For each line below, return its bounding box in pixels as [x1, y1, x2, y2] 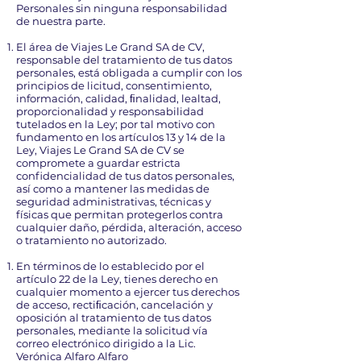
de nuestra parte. [16, 15, 106, 27]
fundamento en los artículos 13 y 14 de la [16, 131, 226, 143]
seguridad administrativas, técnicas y [16, 195, 211, 208]
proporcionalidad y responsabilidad [16, 105, 204, 118]
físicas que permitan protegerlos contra [16, 208, 223, 221]
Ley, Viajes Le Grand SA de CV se [16, 143, 185, 156]
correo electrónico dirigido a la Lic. [16, 337, 196, 350]
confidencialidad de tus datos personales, [16, 169, 234, 182]
